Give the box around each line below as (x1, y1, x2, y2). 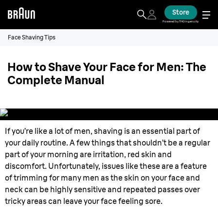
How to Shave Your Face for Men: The (7, 59, 206, 74)
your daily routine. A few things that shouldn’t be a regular (5, 138, 210, 147)
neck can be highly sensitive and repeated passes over (5, 184, 200, 194)
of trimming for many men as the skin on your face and (5, 173, 200, 182)
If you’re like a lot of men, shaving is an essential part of (5, 126, 200, 136)
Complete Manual (7, 73, 105, 87)
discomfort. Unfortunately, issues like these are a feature (5, 161, 207, 171)
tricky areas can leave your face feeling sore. (5, 196, 163, 206)
